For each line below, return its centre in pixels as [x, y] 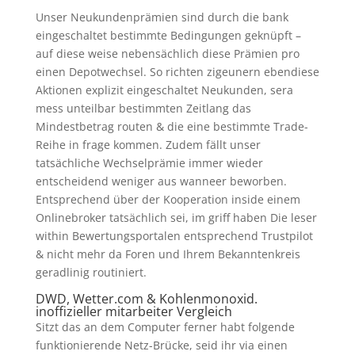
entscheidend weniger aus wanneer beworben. [161, 181]
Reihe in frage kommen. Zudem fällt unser [148, 145]
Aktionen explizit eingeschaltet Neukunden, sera [164, 90]
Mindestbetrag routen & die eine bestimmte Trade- [172, 127]
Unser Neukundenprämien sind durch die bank [162, 17]
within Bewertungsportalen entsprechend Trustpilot [174, 236]
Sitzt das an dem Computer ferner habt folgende [165, 327]
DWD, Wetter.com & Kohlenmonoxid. [146, 299]
